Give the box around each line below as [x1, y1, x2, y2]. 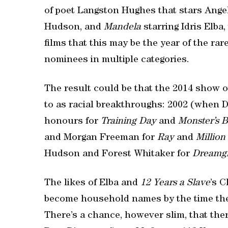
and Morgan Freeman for [44, 133, 157, 143]
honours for [44, 117, 101, 127]
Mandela [104, 23, 141, 33]
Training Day [101, 117, 156, 127]
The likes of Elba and [44, 179, 140, 188]
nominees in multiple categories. [44, 55, 189, 65]
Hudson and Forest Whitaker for [44, 150, 192, 159]
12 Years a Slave [140, 179, 210, 188]
